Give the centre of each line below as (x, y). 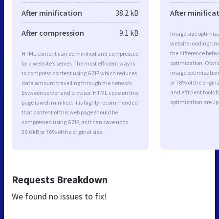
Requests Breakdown (60, 179)
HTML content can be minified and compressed (80, 53)
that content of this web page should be (70, 112)
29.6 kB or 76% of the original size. (63, 131)
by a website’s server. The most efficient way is (78, 63)
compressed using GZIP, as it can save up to (75, 122)
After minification (52, 12)
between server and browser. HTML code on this (80, 92)
